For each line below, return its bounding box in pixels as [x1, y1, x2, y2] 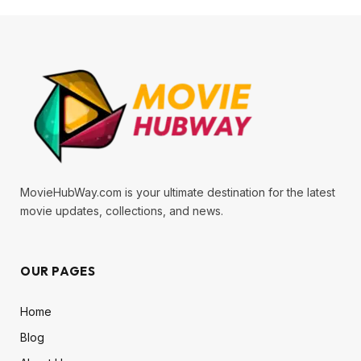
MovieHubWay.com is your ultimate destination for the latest [20, 185, 335, 199]
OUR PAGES [20, 263, 96, 279]
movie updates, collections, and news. [20, 203, 223, 218]
